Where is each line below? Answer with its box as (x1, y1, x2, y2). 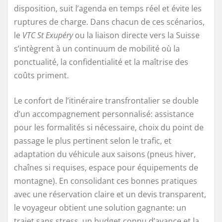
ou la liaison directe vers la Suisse (73, 29, 200, 41)
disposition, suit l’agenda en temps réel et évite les (14, 2, 202, 14)
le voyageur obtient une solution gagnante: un (14, 202, 186, 213)
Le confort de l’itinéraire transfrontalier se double (14, 95, 199, 106)
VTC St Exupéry (22, 29, 73, 41)
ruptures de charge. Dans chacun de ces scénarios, (14, 16, 205, 27)
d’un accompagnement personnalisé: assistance (14, 108, 194, 119)
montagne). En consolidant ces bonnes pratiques (14, 175, 197, 186)
